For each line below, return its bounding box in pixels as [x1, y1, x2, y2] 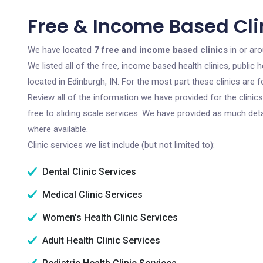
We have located [28, 45, 94, 55]
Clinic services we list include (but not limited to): [28, 140, 215, 150]
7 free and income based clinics [94, 45, 228, 55]
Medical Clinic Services [40, 189, 143, 200]
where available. [28, 124, 88, 134]
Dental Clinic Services [40, 166, 136, 177]
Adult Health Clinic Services [40, 235, 160, 246]
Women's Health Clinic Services [40, 212, 178, 223]
